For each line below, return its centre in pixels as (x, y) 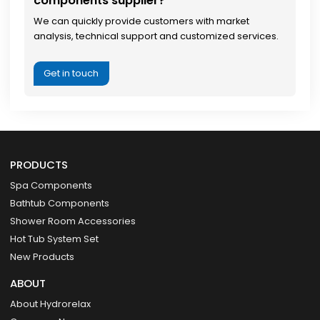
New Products (42, 256)
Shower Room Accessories (73, 221)
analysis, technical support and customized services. (156, 36)
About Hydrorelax (51, 304)
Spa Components (51, 185)
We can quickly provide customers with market (141, 21)
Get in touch (71, 73)
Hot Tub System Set (55, 239)
